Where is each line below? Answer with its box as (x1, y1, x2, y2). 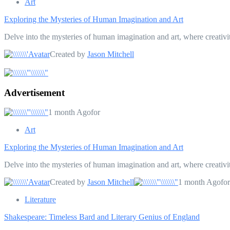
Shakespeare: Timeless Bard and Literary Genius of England (4, 213, 200, 222)
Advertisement (4, 87, 65, 98)
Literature (25, 195, 56, 204)
